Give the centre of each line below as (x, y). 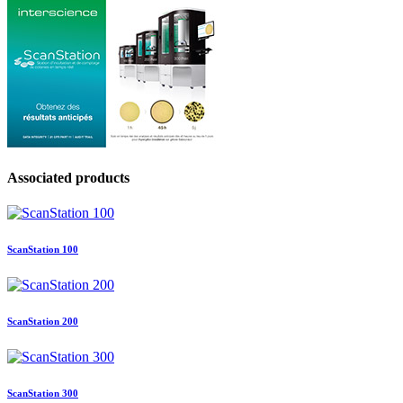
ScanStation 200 (43, 322)
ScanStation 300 (43, 394)
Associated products (68, 178)
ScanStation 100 (43, 250)
